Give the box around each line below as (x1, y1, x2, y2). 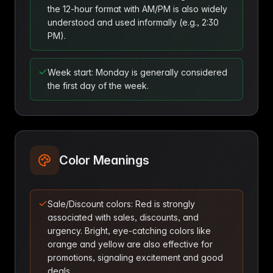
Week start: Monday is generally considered (48, 67, 227, 77)
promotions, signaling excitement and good (48, 252, 223, 263)
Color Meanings (59, 153, 149, 168)
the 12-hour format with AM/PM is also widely (48, 4, 227, 14)
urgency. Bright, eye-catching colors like (48, 225, 211, 236)
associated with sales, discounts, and (48, 212, 199, 222)
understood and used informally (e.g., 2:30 (48, 17, 219, 27)
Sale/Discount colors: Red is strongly (48, 199, 195, 209)
